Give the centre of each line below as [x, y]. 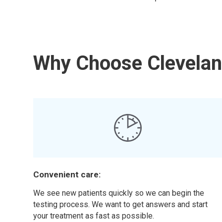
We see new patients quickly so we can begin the [119, 193]
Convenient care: [67, 174]
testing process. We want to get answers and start [121, 204]
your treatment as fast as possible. [94, 216]
